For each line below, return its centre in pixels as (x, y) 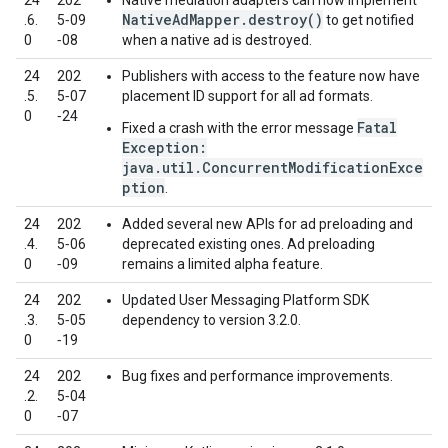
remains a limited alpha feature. (222, 264)
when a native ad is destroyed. (217, 40)
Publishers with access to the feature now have (271, 76)
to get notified (368, 20)
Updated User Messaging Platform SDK (245, 300)
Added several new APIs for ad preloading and (267, 224)
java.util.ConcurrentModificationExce (272, 167)
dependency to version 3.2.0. (211, 320)
